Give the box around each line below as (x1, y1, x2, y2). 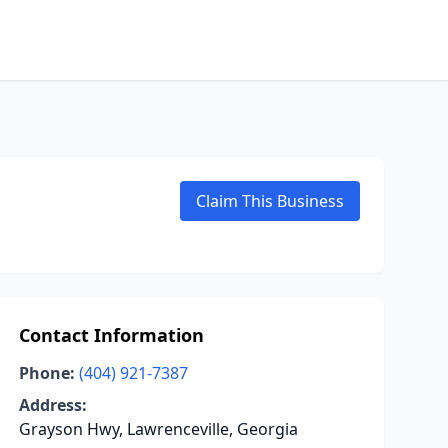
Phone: (18, 362, 75, 384)
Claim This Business (196, 190, 344, 212)
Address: (18, 394, 87, 416)
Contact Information (18, 323, 204, 347)
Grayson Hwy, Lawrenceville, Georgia (18, 418, 298, 440)
